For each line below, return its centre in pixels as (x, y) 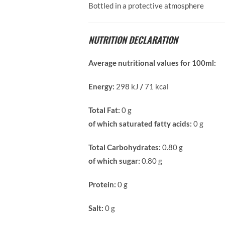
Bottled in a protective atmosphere (146, 6)
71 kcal (157, 86)
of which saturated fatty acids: (140, 124)
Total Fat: (104, 110)
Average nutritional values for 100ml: (152, 63)
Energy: (102, 86)
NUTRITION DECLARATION (133, 40)
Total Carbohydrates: (125, 147)
